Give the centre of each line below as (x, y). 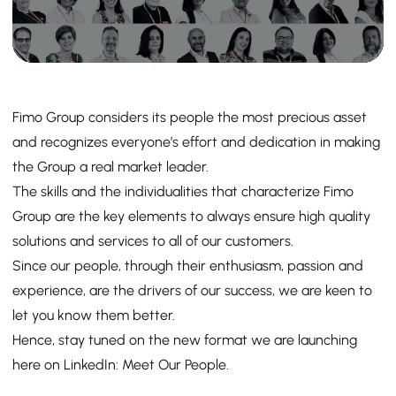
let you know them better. (94, 316)
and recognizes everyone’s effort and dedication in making (196, 142)
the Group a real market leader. (110, 167)
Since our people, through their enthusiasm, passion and (188, 266)
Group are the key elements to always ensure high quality (191, 217)
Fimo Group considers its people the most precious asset (190, 118)
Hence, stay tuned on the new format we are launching (185, 340)
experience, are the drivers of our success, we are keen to (192, 291)
